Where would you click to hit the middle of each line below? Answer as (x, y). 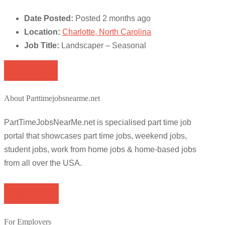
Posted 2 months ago (113, 18)
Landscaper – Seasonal (104, 45)
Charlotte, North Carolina (107, 32)
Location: (42, 32)
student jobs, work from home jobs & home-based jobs (100, 150)
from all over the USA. (43, 163)
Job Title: (42, 45)
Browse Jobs (31, 194)
